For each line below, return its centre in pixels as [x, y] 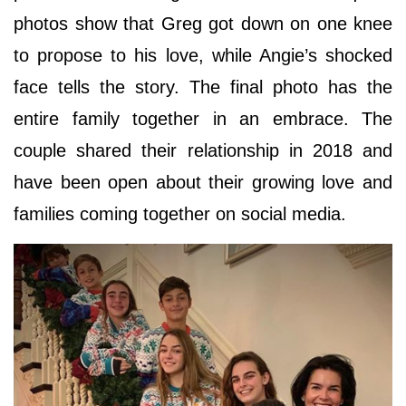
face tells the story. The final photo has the [203, 87]
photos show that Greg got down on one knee [203, 24]
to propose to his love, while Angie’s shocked [203, 56]
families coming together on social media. [180, 214]
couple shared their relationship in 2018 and [203, 151]
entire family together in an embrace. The [203, 119]
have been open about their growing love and [203, 183]
